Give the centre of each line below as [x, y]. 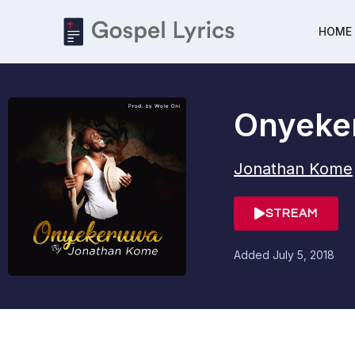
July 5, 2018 [303, 255]
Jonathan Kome [293, 169]
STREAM [292, 214]
